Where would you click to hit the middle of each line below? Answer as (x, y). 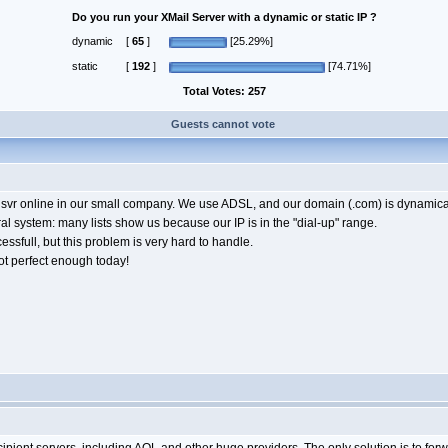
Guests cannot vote (224, 124)
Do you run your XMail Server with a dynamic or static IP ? (224, 17)
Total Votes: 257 (224, 91)
